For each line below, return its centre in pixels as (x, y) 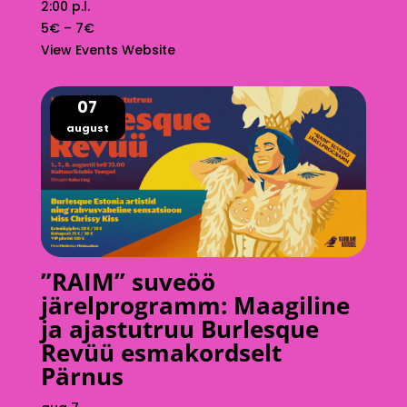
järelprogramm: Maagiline (195, 305)
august (87, 129)
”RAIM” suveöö (128, 281)
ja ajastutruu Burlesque (179, 328)
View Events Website (108, 50)
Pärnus (82, 376)
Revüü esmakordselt (161, 352)
